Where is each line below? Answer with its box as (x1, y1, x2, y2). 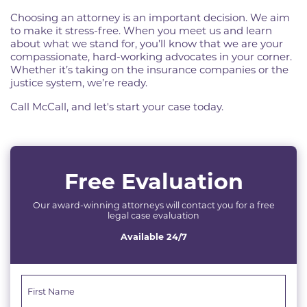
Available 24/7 (120, 232, 187, 242)
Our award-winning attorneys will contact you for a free (32, 200, 275, 210)
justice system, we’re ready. (10, 76, 147, 89)
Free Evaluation (64, 168, 243, 195)
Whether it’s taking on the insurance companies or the (10, 63, 288, 76)
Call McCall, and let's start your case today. (10, 100, 223, 113)
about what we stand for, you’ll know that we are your (10, 37, 283, 50)
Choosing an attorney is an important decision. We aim (10, 11, 290, 24)
